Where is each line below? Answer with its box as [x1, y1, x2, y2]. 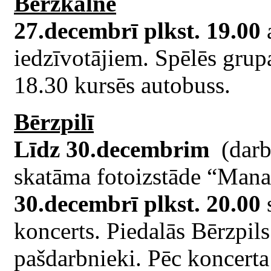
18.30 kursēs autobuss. [14, 71, 230, 98]
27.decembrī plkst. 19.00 [14, 17, 261, 44]
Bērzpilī [14, 108, 94, 135]
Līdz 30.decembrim [14, 135, 215, 162]
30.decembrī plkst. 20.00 [14, 190, 261, 217]
